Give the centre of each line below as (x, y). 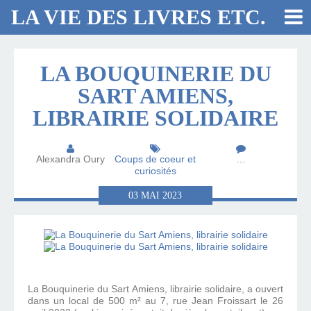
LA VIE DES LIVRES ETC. (138, 17)
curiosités (155, 171)
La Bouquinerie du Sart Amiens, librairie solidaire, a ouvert (155, 289)
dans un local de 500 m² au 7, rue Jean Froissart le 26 (155, 301)
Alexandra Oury (70, 159)
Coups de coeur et (155, 159)
